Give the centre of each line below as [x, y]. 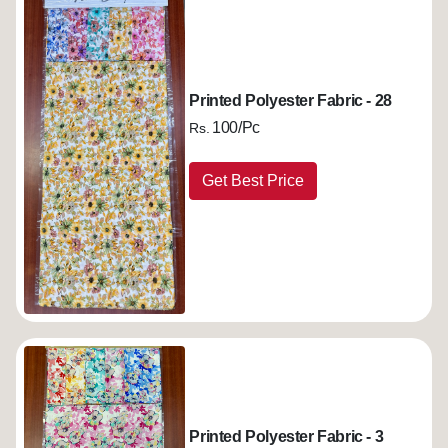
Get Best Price [253, 181]
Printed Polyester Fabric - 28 [290, 101]
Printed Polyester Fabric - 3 [286, 437]
